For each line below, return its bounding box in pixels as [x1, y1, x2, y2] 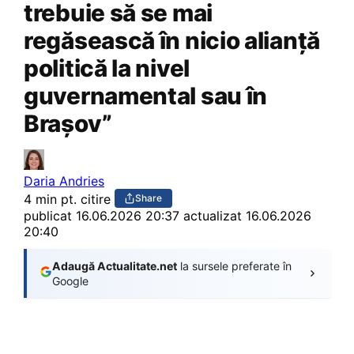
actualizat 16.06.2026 [183, 207, 311, 224]
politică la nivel [24, 54, 190, 82]
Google [52, 273, 88, 288]
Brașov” [24, 109, 112, 137]
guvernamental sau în [24, 81, 268, 110]
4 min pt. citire [24, 190, 111, 207]
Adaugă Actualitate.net [52, 258, 177, 273]
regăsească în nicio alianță [24, 26, 321, 55]
